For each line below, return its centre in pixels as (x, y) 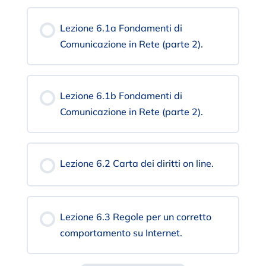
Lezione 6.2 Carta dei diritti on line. (137, 164)
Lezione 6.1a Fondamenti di (121, 28)
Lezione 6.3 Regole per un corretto (135, 217)
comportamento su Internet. (121, 233)
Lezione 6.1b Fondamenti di (121, 96)
